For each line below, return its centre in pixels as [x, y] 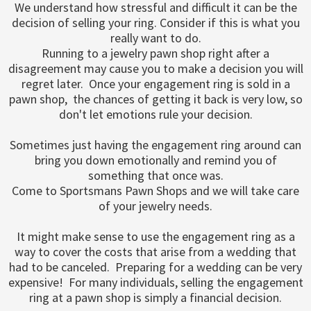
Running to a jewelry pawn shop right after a [155, 53]
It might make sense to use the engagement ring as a [155, 236]
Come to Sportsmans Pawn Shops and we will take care [155, 191]
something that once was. [155, 175]
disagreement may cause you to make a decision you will [155, 68]
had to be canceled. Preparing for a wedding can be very [155, 267]
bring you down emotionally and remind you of [155, 160]
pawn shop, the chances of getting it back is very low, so [155, 99]
